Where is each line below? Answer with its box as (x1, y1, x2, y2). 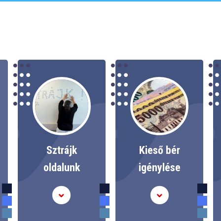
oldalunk (43, 161, 80, 174)
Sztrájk (46, 144, 77, 157)
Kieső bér (139, 144, 180, 157)
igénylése (138, 161, 181, 174)
